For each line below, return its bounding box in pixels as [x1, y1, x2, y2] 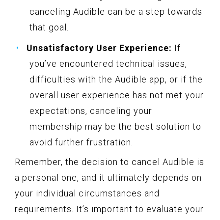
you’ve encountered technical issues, [29, 58, 187, 69]
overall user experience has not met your [29, 90, 204, 101]
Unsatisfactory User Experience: [27, 43, 172, 54]
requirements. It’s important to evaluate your [15, 204, 204, 215]
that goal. [29, 22, 69, 33]
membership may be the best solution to [29, 121, 201, 132]
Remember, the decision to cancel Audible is [15, 157, 204, 167]
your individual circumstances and [15, 188, 160, 199]
